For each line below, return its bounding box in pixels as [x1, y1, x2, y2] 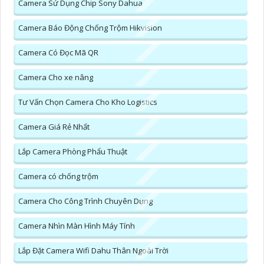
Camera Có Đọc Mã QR [18, 47, 98, 58]
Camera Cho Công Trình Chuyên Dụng [18, 196, 153, 207]
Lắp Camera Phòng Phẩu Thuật [18, 146, 127, 157]
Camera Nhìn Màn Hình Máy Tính [18, 220, 135, 232]
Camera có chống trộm [18, 171, 98, 182]
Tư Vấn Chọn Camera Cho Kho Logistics [18, 97, 157, 108]
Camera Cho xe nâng [18, 72, 93, 83]
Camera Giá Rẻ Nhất [18, 121, 90, 133]
